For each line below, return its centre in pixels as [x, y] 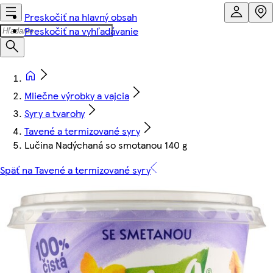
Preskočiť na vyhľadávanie [81, 31]
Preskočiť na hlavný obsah [81, 17]
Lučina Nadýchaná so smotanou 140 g [106, 145]
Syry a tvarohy [55, 113]
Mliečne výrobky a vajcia [77, 95]
